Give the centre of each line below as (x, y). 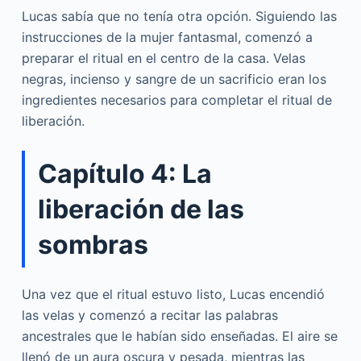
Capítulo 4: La (124, 173)
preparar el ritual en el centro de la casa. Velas (163, 58)
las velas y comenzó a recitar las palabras (149, 315)
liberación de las (141, 209)
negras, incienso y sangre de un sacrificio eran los (174, 79)
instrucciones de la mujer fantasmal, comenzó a (167, 37)
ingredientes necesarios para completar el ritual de (176, 100)
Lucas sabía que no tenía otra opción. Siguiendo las (179, 17)
